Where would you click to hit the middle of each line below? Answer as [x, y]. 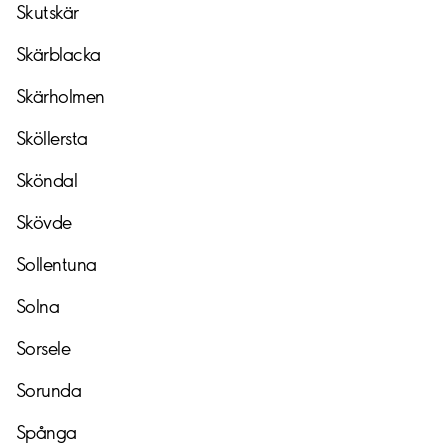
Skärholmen [60, 96]
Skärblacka [58, 54]
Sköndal [47, 180]
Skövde [44, 222]
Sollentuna [56, 264]
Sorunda [49, 390]
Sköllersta [52, 138]
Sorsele [43, 348]
